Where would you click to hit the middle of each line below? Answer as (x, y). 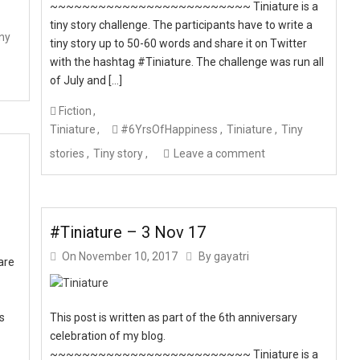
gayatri (232, 256)
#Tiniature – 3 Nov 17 (128, 232)
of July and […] (86, 80)
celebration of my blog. (108, 336)
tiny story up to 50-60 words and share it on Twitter (179, 43)
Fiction (76, 110)
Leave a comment (220, 153)
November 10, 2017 (129, 256)
